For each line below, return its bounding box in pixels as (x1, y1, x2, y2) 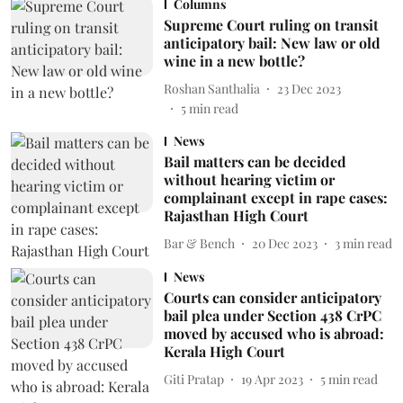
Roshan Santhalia (163, 79, 260, 97)
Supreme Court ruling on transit (163, 15, 379, 34)
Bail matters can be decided (163, 152, 346, 171)
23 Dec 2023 (276, 79, 341, 97)
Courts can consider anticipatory (163, 288, 381, 307)
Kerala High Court (163, 342, 285, 361)
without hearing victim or (163, 170, 335, 189)
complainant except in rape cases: (163, 188, 388, 207)
